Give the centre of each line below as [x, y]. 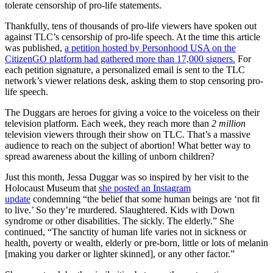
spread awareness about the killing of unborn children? [110, 156]
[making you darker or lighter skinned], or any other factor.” [120, 253]
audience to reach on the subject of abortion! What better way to [128, 145]
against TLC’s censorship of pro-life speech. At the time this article [133, 37]
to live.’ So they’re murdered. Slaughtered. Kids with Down [120, 210]
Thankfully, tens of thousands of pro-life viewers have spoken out [131, 26]
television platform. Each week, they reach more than [108, 123]
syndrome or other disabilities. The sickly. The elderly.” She [119, 221]
